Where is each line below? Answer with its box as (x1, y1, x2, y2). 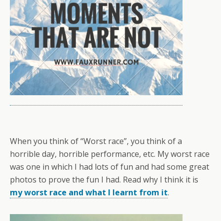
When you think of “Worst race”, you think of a (10, 136, 182, 147)
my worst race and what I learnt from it (10, 187, 168, 198)
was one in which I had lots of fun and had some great (10, 161, 209, 173)
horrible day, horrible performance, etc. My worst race (10, 148, 210, 160)
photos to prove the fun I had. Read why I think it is (10, 174, 198, 185)
